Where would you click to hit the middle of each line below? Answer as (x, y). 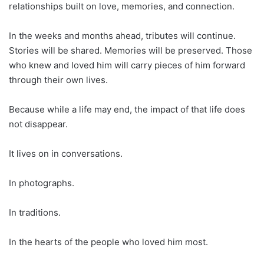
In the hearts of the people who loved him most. (108, 242)
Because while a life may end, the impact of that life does (127, 110)
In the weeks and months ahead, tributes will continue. (122, 36)
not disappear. (38, 124)
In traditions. (35, 213)
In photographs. (42, 183)
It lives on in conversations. (66, 154)
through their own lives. (58, 80)
